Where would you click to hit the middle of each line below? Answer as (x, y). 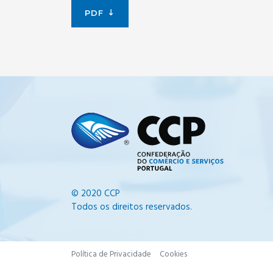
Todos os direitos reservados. (132, 207)
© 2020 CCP (96, 194)
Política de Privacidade (111, 254)
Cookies (173, 254)
